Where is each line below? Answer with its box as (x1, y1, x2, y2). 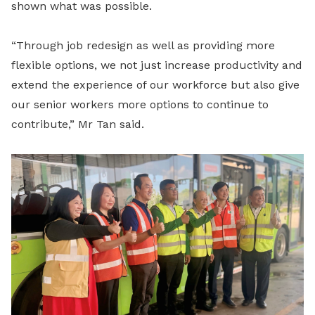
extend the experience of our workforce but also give (11, 78, 300, 92)
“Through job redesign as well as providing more (11, 39, 275, 53)
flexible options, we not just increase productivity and (11, 58, 302, 72)
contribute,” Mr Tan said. (11, 117, 144, 131)
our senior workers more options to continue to (11, 98, 269, 112)
